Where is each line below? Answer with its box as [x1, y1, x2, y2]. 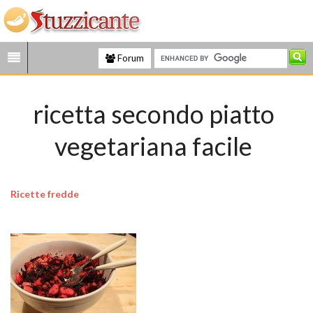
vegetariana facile [54, 131, 253, 161]
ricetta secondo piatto [32, 99, 275, 129]
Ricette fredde [10, 188, 79, 200]
